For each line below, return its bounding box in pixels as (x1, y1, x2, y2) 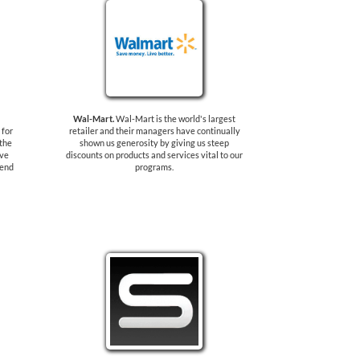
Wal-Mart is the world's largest (114, 113, 236, 124)
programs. (135, 162, 174, 172)
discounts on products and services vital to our (66, 149, 243, 160)
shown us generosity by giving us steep (80, 137, 230, 148)
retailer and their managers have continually (68, 125, 240, 136)
